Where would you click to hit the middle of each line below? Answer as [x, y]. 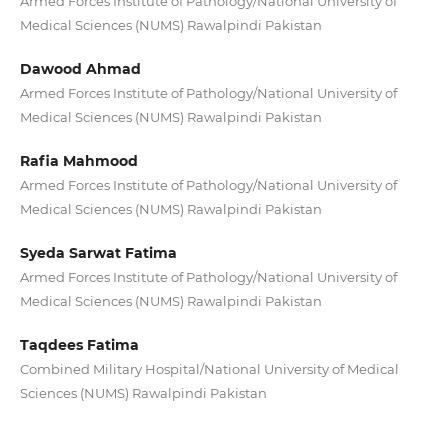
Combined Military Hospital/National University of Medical [209, 369]
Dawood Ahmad [80, 69]
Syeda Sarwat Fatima [98, 253]
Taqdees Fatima [79, 345]
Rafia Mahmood [78, 161]
